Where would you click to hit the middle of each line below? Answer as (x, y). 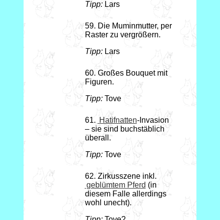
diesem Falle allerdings (125, 194)
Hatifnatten (118, 120)
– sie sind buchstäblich (124, 129)
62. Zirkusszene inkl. (121, 176)
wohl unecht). (108, 203)
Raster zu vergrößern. (123, 35)
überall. (98, 138)
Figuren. (99, 82)
